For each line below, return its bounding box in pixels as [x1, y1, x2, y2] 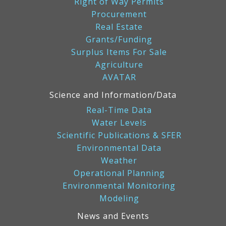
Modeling [99, 192, 139, 204]
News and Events [77, 210, 149, 221]
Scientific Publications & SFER [56, 129, 182, 141]
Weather [101, 154, 137, 166]
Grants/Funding [86, 33, 152, 45]
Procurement [91, 8, 147, 20]
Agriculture [95, 59, 143, 70]
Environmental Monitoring [63, 180, 176, 191]
